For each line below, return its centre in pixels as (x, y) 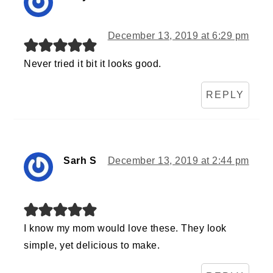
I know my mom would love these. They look (125, 229)
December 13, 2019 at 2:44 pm (178, 161)
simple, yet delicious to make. (92, 246)
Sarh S (80, 161)
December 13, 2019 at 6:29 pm (178, 36)
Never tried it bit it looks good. (93, 64)
